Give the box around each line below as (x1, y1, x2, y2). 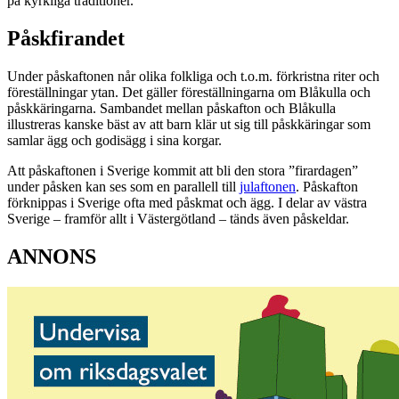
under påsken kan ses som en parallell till (7, 179, 240, 195)
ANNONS (7, 244, 96, 268)
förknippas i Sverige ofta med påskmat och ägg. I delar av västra (7, 195, 367, 211)
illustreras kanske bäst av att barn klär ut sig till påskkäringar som (7, 117, 370, 133)
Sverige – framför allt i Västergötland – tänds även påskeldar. (7, 211, 349, 227)
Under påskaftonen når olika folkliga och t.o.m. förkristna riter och (7, 69, 379, 85)
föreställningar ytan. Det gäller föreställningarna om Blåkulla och (7, 85, 370, 101)
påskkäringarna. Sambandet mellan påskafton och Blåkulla (7, 101, 336, 117)
